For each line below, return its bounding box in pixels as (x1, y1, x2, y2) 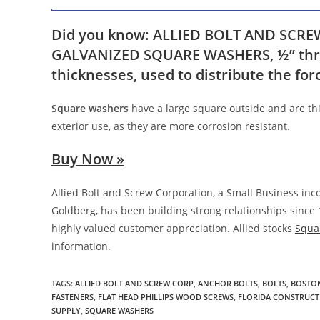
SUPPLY (51, 304, 81, 316)
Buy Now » (51, 149, 124, 169)
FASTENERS (51, 291, 94, 302)
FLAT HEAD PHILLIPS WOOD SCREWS (98, 291, 234, 302)
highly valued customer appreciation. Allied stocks (51, 221, 295, 235)
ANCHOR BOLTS (198, 277, 258, 289)
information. (51, 239, 111, 253)
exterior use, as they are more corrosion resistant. (51, 119, 290, 133)
